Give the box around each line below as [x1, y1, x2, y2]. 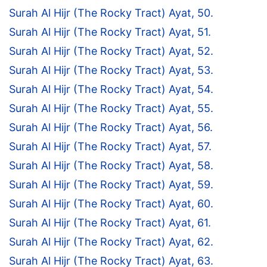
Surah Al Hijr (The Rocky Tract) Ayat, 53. [9, 64, 213, 77]
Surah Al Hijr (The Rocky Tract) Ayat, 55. [9, 102, 213, 115]
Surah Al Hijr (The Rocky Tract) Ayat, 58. [9, 159, 213, 172]
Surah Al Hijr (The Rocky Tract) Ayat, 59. [9, 178, 213, 191]
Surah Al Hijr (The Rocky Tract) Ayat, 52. [9, 45, 213, 58]
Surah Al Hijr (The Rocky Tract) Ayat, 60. [9, 197, 213, 210]
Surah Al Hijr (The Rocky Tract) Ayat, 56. [9, 121, 213, 134]
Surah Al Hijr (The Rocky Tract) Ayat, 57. [9, 140, 212, 153]
